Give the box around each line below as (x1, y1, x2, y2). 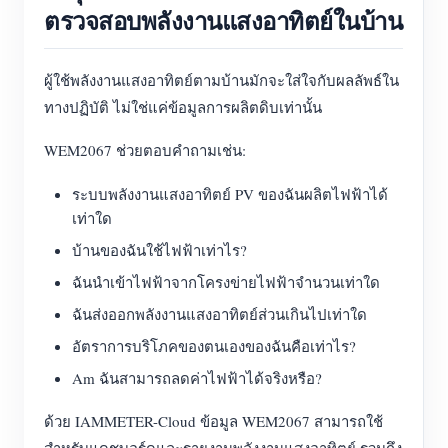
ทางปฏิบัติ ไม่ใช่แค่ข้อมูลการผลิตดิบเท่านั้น (44, 97, 322, 117)
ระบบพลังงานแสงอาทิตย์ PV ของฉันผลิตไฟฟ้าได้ (72, 184, 388, 204)
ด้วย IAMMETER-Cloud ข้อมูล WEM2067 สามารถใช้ (44, 411, 383, 431)
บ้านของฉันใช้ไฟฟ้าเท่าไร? (72, 240, 247, 260)
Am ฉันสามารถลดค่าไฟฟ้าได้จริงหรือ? (72, 368, 322, 388)
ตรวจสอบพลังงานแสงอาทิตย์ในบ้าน (44, 3, 403, 38)
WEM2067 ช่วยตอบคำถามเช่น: (44, 140, 246, 160)
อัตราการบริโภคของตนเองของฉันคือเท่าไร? (72, 336, 356, 356)
